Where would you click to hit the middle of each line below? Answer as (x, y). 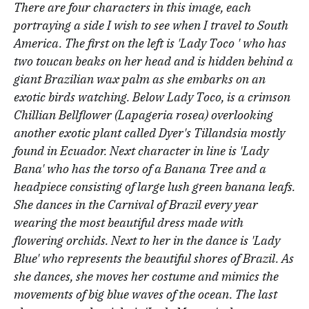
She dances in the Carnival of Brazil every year (136, 205)
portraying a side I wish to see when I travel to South (151, 25)
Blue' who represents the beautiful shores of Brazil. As (154, 258)
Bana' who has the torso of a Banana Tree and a (140, 169)
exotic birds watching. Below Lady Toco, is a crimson (152, 97)
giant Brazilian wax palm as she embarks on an (140, 79)
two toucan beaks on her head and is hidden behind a (153, 61)
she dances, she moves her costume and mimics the (146, 276)
